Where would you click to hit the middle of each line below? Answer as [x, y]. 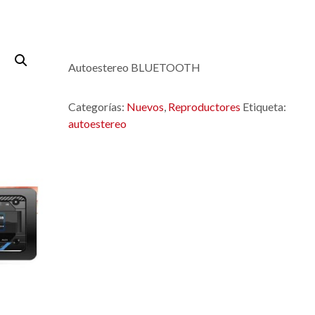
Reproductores [204, 107]
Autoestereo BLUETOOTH [134, 67]
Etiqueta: [264, 107]
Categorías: [97, 107]
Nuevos [145, 107]
